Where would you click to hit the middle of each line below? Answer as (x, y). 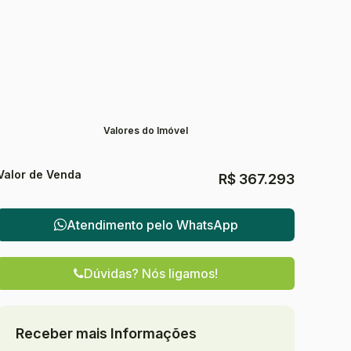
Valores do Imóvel (146, 130)
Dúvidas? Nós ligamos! (151, 273)
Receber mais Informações (106, 333)
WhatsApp (207, 224)
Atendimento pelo (121, 224)
